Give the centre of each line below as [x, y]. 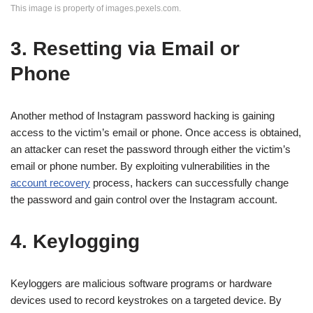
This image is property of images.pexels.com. [96, 8]
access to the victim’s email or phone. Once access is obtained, [156, 132]
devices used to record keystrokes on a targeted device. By [146, 300]
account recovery [50, 182]
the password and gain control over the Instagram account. [144, 199]
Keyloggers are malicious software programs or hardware [141, 283]
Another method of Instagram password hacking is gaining [143, 115]
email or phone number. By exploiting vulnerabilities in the [140, 166]
